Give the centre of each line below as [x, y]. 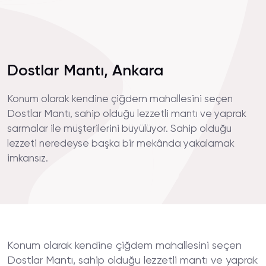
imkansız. [28, 159]
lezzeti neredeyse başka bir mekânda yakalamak [121, 144]
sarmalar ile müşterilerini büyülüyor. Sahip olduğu [119, 129]
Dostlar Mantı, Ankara [85, 71]
